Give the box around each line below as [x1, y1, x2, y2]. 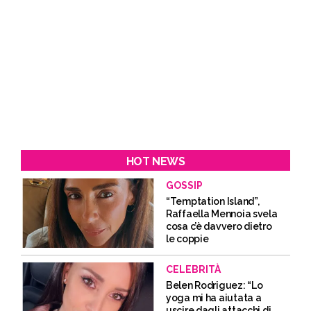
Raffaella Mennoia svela [166, 208, 278, 219]
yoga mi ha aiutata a [166, 292, 262, 303]
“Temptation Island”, [166, 196, 260, 207]
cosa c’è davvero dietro [166, 221, 272, 232]
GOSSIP [166, 180, 203, 191]
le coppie [166, 233, 209, 244]
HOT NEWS [126, 155, 185, 168]
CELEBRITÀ [166, 264, 221, 275]
